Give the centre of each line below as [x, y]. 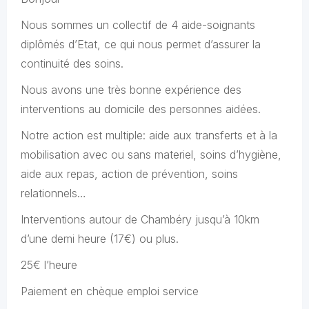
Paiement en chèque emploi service [110, 291]
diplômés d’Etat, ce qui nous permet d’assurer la [141, 44]
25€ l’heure [49, 265]
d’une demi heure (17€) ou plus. [100, 239]
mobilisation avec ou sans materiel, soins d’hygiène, [151, 154]
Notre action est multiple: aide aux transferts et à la [149, 135]
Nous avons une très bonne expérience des [131, 90]
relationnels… [53, 193]
